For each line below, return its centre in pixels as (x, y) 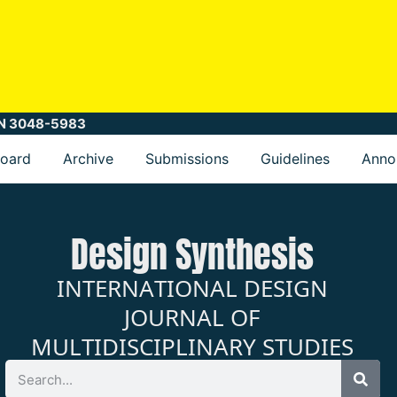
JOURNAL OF (193, 316)
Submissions (187, 159)
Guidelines (295, 159)
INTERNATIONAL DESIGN (193, 287)
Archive (88, 159)
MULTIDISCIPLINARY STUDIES (193, 346)
